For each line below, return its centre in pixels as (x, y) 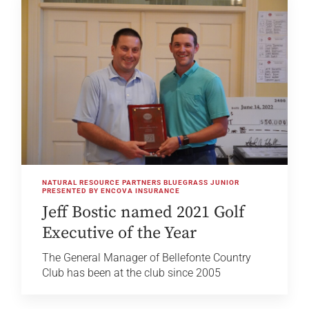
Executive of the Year (120, 233)
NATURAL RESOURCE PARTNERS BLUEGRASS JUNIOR (141, 183)
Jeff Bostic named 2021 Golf (144, 213)
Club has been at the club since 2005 (132, 273)
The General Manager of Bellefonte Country (147, 258)
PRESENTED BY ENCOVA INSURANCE (111, 191)
